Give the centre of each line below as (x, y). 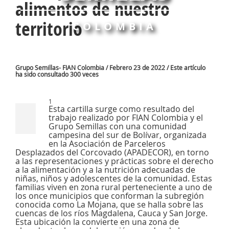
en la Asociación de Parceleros (107, 144)
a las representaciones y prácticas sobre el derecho (114, 161)
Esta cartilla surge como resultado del (121, 109)
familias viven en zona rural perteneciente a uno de (114, 187)
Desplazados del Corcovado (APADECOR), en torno (112, 152)
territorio (49, 29)
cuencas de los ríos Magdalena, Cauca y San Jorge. (111, 213)
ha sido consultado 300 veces (57, 74)
